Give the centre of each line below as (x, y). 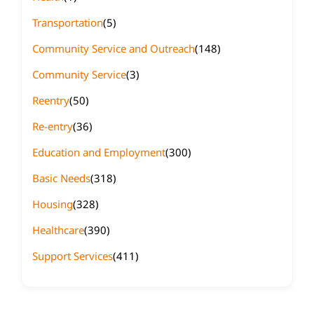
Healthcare (58, 230)
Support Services (73, 256)
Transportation (68, 22)
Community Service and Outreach (114, 48)
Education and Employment (99, 152)
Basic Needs (61, 178)
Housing (53, 204)
